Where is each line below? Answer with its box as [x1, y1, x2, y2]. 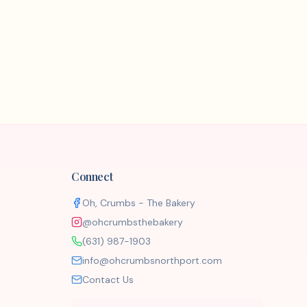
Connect [71, 169, 113, 184]
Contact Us [82, 273, 134, 286]
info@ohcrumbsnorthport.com [82, 254, 222, 267]
